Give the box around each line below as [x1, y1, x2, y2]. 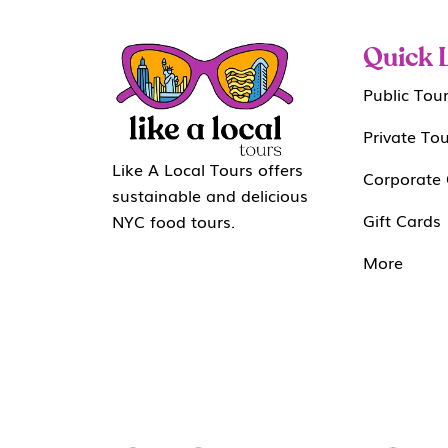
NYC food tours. [112, 208, 240, 233]
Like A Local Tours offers [112, 156, 303, 181]
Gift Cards [362, 208, 441, 233]
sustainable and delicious [112, 182, 308, 207]
